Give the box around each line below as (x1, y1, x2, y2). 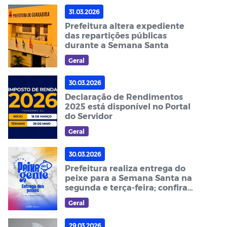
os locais (64, 192, 100, 202)
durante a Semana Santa (64, 40, 169, 50)
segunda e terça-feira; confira (64, 182, 187, 192)
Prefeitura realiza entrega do (64, 163, 185, 173)
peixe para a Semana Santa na (64, 173, 192, 182)
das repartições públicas (64, 30, 167, 40)
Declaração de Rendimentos (64, 92, 183, 102)
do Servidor (64, 111, 112, 121)
